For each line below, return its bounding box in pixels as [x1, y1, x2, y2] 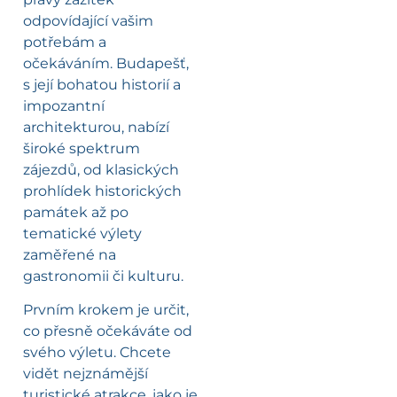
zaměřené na [23, 245, 116, 263]
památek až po [23, 203, 128, 221]
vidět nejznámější [23, 365, 148, 383]
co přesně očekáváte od [23, 323, 192, 340]
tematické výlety [23, 224, 142, 242]
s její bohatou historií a [23, 75, 181, 93]
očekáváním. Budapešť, [23, 54, 189, 72]
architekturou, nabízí [23, 118, 169, 136]
